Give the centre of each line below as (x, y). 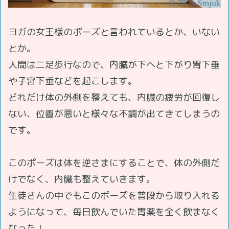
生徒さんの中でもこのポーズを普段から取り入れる (114, 195)
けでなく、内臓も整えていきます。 (82, 179)
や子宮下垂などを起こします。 (73, 81)
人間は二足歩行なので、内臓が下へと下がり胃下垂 (114, 64)
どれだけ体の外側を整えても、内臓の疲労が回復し (114, 97)
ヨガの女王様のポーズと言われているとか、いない (114, 32)
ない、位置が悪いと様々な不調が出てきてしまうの (114, 113)
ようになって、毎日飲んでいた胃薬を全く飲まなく (114, 212)
